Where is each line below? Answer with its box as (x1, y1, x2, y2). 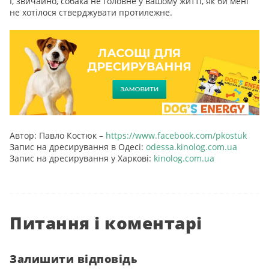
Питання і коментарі (10, 211, 202, 234)
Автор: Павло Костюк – (10, 129, 106, 141)
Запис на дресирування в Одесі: (10, 141, 146, 153)
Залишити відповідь (10, 250, 137, 266)
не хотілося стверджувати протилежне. (10, 6, 172, 18)
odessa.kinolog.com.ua (146, 141, 237, 153)
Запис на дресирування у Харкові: (10, 152, 154, 164)
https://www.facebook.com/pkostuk (106, 129, 247, 141)
